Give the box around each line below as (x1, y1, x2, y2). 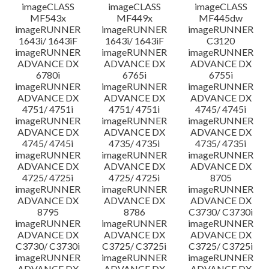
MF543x (29, 12, 66, 23)
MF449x (116, 12, 153, 23)
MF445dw (199, 12, 243, 23)
